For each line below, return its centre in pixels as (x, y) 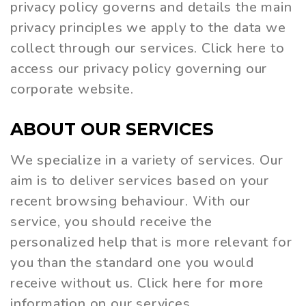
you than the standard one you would (132, 263)
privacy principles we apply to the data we (148, 27)
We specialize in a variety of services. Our (147, 161)
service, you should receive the (111, 222)
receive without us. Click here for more (137, 283)
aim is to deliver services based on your (140, 181)
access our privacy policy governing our (139, 68)
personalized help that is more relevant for (151, 242)
